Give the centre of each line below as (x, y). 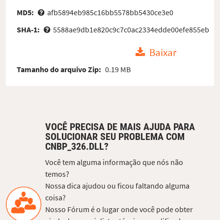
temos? (57, 174)
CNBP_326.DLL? (77, 147)
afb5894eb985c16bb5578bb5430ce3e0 (110, 12)
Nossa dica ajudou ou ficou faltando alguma (117, 186)
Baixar (163, 53)
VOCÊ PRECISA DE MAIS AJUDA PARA (120, 127)
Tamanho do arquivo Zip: (60, 69)
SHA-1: (29, 29)
